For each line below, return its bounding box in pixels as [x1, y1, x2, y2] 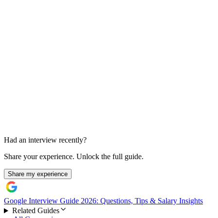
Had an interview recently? [4, 136, 87, 145]
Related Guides [12, 206, 59, 215]
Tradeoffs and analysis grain [4, 67, 90, 75]
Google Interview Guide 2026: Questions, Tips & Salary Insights [4, 197, 203, 205]
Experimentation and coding [4, 47, 118, 57]
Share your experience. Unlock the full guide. [4, 152, 144, 161]
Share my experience [8, 170, 68, 178]
